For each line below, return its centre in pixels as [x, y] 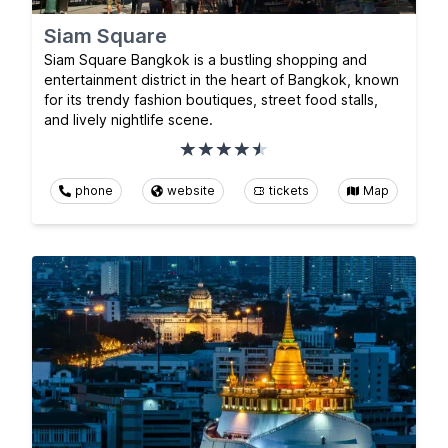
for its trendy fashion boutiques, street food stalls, [211, 99]
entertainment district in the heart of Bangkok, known [221, 79]
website [191, 190]
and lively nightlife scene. [128, 119]
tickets [289, 190]
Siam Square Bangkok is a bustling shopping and [205, 59]
